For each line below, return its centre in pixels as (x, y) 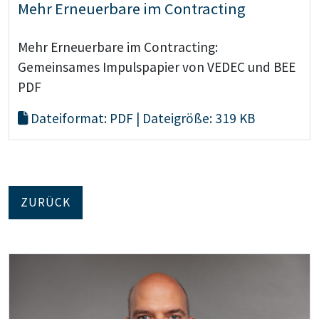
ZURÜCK (46, 202)
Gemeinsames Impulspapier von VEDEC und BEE (157, 67)
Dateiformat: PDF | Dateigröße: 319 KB (141, 118)
